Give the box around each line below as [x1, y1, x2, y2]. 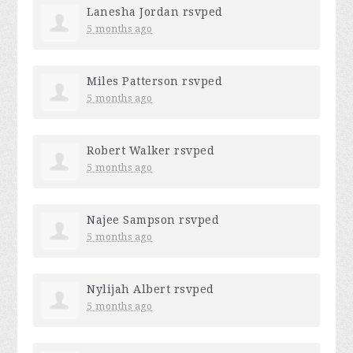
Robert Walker [87, 144, 171, 157]
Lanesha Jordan [87, 6, 180, 18]
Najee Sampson [87, 214, 176, 226]
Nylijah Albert [87, 283, 171, 295]
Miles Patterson [87, 75, 179, 87]
